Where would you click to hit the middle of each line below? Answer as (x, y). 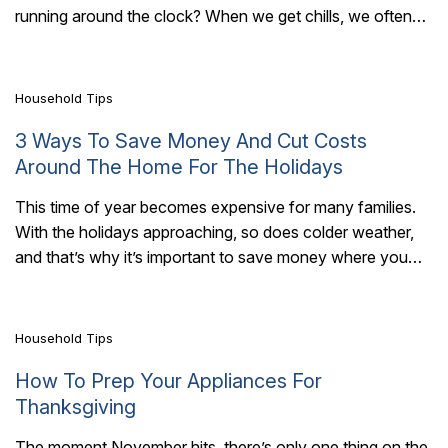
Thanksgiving (75, 407)
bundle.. (43, 41)
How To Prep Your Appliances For (168, 381)
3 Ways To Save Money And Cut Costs (191, 140)
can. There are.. (71, 281)
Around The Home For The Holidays (179, 166)
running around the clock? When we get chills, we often (213, 16)
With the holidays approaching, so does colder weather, (214, 231)
